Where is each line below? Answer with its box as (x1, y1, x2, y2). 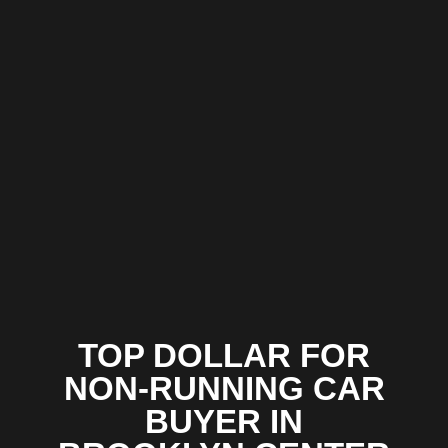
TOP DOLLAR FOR (78, 337, 370, 375)
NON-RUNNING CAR (63, 370, 385, 408)
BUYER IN (145, 403, 303, 441)
